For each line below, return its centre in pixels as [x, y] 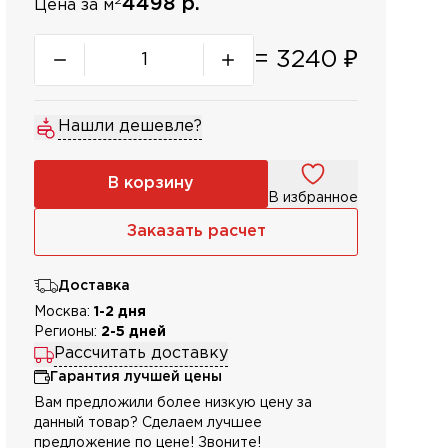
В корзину [151, 183]
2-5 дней [133, 332]
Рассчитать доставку [141, 353]
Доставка [94, 286]
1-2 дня [120, 312]
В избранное [313, 198]
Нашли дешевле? [130, 126]
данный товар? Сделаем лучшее [148, 423]
